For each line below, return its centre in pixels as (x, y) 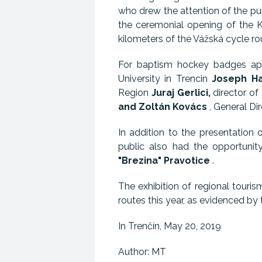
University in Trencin (165, 79)
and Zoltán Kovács (163, 107)
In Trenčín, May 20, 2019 (170, 226)
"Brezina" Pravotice (164, 161)
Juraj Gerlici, (181, 93)
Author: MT (142, 252)
